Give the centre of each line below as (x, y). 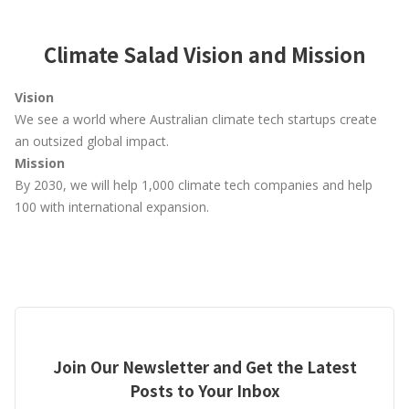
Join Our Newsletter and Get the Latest (204, 367)
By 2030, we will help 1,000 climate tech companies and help (194, 185)
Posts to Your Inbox (204, 390)
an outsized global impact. (92, 141)
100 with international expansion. (112, 207)
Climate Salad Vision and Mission (204, 54)
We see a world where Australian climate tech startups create (196, 119)
